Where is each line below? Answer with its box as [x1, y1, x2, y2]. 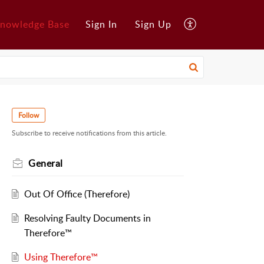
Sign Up [135, 18, 171, 31]
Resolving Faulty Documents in [24, 212, 151, 225]
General [28, 157, 63, 170]
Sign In [85, 18, 117, 31]
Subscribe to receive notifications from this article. [12, 128, 167, 138]
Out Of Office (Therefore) [24, 187, 130, 201]
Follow [18, 110, 39, 120]
